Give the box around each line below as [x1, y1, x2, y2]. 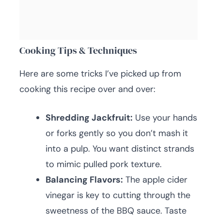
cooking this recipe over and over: [19, 83, 155, 95]
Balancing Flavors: [46, 174, 123, 186]
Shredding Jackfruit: [46, 112, 133, 124]
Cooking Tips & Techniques [19, 44, 137, 58]
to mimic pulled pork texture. [46, 158, 162, 170]
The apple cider [123, 174, 187, 186]
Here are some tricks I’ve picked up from [19, 68, 181, 80]
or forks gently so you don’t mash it [46, 127, 188, 139]
